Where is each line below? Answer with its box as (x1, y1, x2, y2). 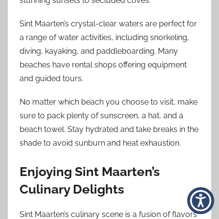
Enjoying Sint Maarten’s (20, 164, 160, 179)
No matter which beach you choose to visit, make (20, 97, 197, 107)
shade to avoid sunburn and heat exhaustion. (20, 138, 181, 148)
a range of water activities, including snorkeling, (20, 33, 189, 43)
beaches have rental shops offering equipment (20, 60, 187, 70)
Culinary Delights (20, 182, 124, 197)
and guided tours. (20, 74, 83, 84)
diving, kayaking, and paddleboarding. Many (20, 46, 178, 56)
